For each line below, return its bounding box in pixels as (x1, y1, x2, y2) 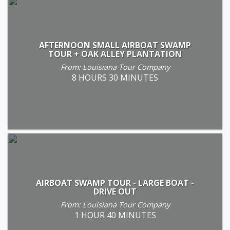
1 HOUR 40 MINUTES (74, 209, 156, 221)
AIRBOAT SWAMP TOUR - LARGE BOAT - (36, 177, 194, 188)
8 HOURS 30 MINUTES (72, 71, 158, 83)
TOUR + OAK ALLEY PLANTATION (48, 48, 182, 60)
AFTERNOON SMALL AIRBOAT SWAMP (39, 39, 191, 51)
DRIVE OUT (93, 185, 137, 197)
